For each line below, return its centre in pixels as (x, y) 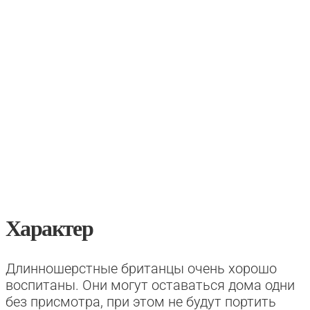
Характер (49, 229)
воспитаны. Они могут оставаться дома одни (150, 285)
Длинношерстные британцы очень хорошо (141, 268)
